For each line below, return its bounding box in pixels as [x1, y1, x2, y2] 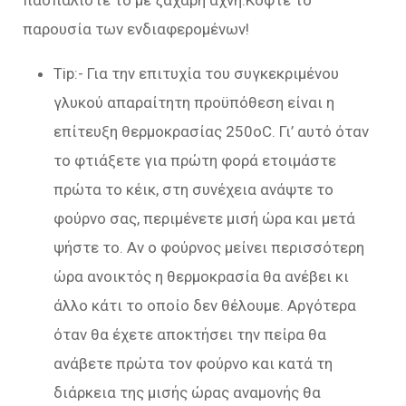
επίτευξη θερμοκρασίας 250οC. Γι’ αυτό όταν [53, 121, 369, 140]
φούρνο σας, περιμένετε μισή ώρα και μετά [53, 208, 355, 227]
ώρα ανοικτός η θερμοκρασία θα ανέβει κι [53, 266, 349, 285]
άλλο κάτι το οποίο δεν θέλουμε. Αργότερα [53, 295, 356, 314]
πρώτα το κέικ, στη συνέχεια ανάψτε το [53, 179, 333, 198]
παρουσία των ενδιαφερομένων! [23, 19, 249, 38]
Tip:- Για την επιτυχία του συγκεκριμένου [53, 63, 339, 82]
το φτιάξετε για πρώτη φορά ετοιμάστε [53, 150, 336, 169]
